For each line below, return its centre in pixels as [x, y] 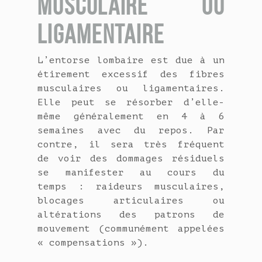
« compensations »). [93, 243]
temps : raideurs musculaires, [131, 187]
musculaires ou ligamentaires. [131, 89]
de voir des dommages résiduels [131, 159]
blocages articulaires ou [131, 201]
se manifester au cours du [131, 173]
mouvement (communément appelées [131, 229]
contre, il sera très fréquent [131, 145]
